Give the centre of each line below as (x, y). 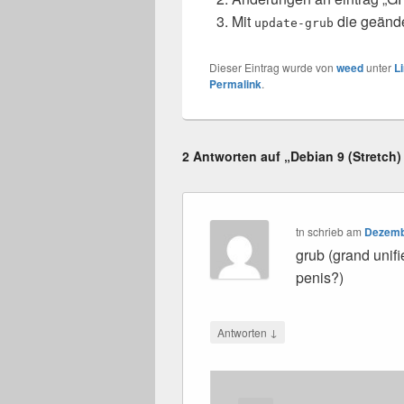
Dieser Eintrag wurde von (273, 68)
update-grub (294, 23)
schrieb (326, 232)
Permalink (235, 84)
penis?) (320, 278)
